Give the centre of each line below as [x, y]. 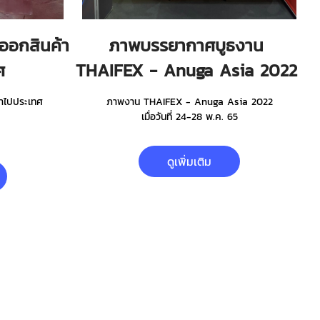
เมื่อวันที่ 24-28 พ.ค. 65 [189, 117]
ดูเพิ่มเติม [189, 161]
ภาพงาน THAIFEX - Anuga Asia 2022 [189, 102]
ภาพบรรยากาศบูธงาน [189, 45]
